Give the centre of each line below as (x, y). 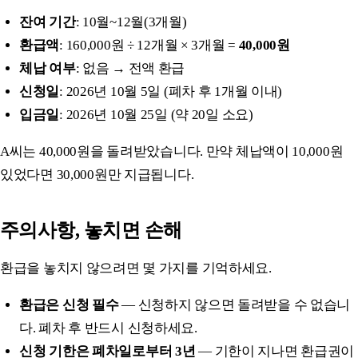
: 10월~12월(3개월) (131, 22)
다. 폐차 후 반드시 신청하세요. (108, 328)
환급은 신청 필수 (69, 304)
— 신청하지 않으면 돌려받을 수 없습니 (235, 304)
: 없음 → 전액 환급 (130, 68)
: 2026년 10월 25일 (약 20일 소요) (156, 114)
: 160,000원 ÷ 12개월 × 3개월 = (149, 45)
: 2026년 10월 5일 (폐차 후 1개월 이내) (171, 91)
